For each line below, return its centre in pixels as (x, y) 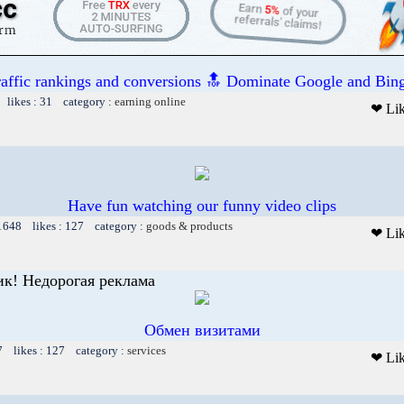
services (147, 350)
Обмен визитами (202, 330)
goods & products (189, 225)
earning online (150, 101)
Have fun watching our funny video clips (202, 205)
